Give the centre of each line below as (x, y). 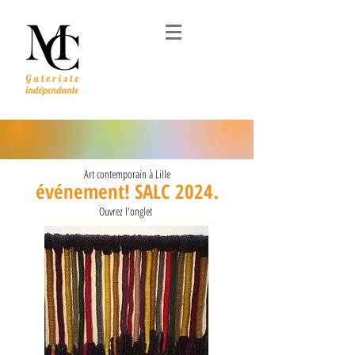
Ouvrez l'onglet (127, 211)
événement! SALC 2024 (124, 191)
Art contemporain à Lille (127, 174)
